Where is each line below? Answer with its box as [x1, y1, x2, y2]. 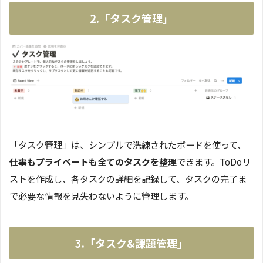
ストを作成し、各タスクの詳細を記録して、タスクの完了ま [9, 171, 247, 185]
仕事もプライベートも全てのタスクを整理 [9, 154, 177, 168]
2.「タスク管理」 [90, 10, 173, 26]
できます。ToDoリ [177, 154, 251, 168]
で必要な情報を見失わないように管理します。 [9, 188, 193, 202]
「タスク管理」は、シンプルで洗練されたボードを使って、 [9, 137, 246, 151]
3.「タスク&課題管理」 [75, 235, 188, 251]
